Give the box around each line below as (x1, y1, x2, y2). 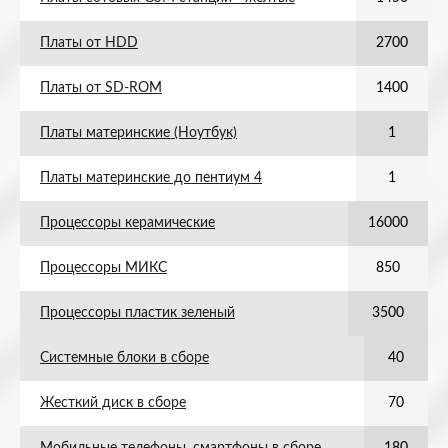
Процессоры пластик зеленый (40, 306, 235, 320)
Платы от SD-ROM (40, 81, 162, 95)
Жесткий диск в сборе (40, 396, 186, 410)
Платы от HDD (40, 36, 138, 50)
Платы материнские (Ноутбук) (40, 126, 237, 140)
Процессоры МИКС (40, 261, 167, 275)
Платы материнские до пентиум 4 (40, 171, 262, 185)
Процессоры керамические (40, 216, 215, 230)
